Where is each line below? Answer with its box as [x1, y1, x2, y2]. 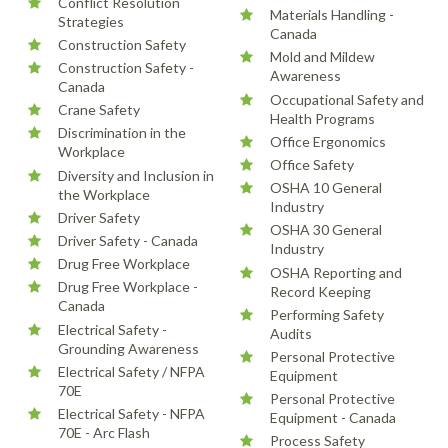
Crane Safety [58, 101, 141, 119]
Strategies [58, 12, 125, 30]
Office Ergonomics [269, 132, 386, 150]
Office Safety [269, 156, 354, 174]
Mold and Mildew [269, 48, 375, 66]
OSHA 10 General [269, 179, 382, 197]
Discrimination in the [58, 124, 187, 142]
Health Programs [269, 109, 375, 127]
